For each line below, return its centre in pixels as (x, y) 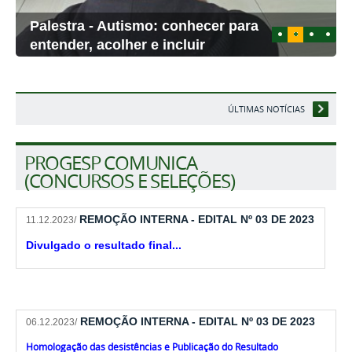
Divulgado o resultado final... (104, 245)
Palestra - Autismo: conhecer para (145, 26)
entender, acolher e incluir (118, 44)
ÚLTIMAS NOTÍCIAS (266, 109)
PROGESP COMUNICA (110, 162)
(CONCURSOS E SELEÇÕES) (129, 180)
